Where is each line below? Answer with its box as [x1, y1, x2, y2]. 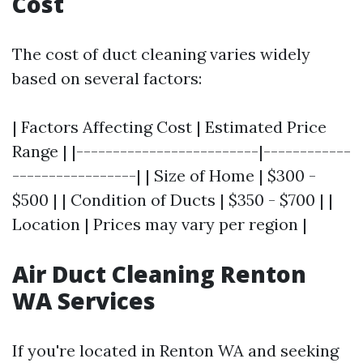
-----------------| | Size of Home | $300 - [12, 165, 316, 186]
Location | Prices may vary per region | [12, 214, 307, 234]
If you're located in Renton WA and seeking [12, 340, 339, 361]
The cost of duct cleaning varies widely [12, 44, 310, 64]
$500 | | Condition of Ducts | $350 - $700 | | [12, 190, 333, 210]
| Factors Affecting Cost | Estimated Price [12, 117, 327, 137]
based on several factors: [12, 68, 202, 88]
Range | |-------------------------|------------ [12, 141, 351, 161]
